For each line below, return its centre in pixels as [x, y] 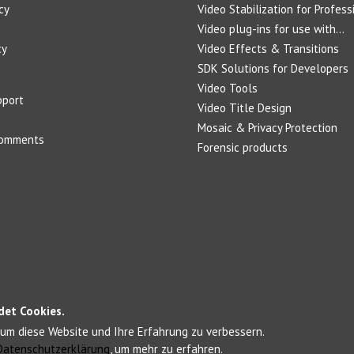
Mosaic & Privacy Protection [267, 128]
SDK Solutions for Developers [273, 68]
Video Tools [227, 88]
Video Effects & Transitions [268, 49]
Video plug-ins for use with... [271, 29]
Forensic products [242, 147]
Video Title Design [244, 108]
